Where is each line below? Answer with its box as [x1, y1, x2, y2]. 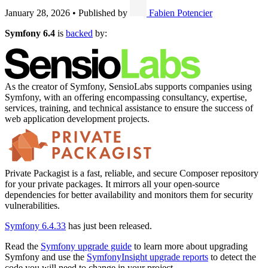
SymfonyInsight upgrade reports [87, 252, 208, 263]
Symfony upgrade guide [41, 241, 132, 252]
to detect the [208, 252, 256, 263]
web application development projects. [5, 113, 150, 124]
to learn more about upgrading [132, 241, 248, 252]
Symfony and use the [5, 252, 87, 263]
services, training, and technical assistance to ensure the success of [5, 102, 253, 113]
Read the [5, 241, 41, 252]
